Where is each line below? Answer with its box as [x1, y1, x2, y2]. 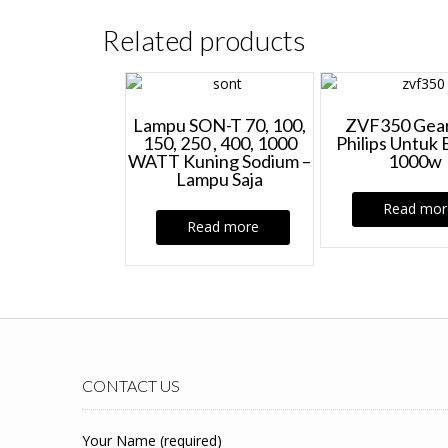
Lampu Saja [176, 167, 264, 190]
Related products [102, 23, 306, 58]
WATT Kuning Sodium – [128, 149, 312, 172]
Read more [187, 216, 260, 236]
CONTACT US [82, 375, 180, 395]
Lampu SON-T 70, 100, [133, 113, 307, 136]
